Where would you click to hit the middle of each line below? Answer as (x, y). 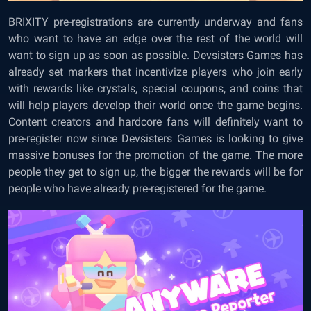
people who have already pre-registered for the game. (137, 188)
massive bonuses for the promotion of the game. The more (155, 155)
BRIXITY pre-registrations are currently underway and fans (155, 22)
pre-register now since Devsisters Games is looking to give (155, 138)
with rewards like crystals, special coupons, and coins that (155, 88)
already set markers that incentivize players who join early (155, 72)
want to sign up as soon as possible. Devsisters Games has (155, 55)
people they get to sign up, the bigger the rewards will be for (155, 171)
